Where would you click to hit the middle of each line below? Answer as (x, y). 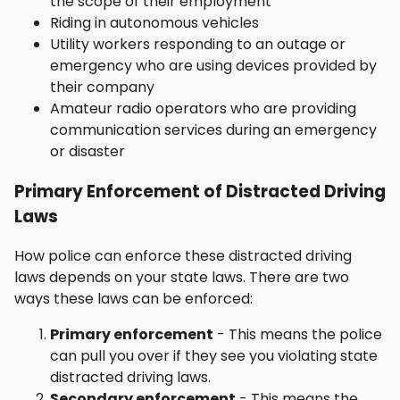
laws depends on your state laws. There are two (182, 278)
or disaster (87, 151)
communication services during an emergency (213, 129)
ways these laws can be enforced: (133, 299)
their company (102, 87)
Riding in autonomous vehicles (154, 22)
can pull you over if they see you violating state (214, 356)
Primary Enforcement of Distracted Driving (200, 191)
